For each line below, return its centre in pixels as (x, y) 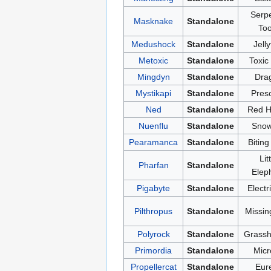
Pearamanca (153, 142)
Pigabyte (153, 188)
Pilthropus (153, 211)
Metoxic (153, 60)
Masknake (153, 21)
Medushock (153, 44)
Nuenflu (153, 126)
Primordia (153, 250)
